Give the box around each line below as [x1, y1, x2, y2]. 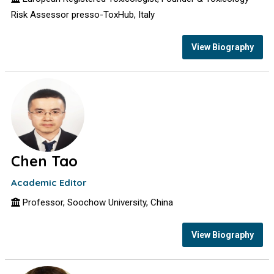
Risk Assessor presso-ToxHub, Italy [11, 9, 155, 20]
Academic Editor [11, 177, 87, 188]
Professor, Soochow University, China [20, 197, 174, 208]
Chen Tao [11, 152, 78, 170]
